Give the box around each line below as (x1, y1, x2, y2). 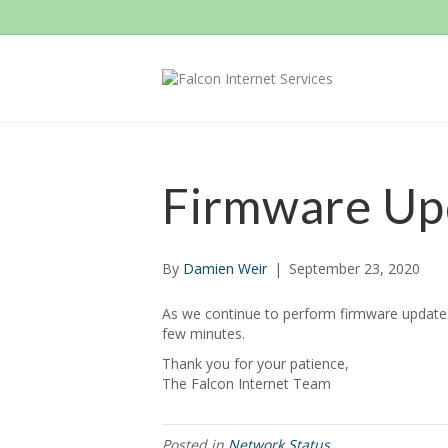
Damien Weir (183, 259, 267, 278)
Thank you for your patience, (162, 354, 349, 373)
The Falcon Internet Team (162, 374, 331, 393)
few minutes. (162, 324, 245, 343)
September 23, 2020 (289, 259, 420, 278)
